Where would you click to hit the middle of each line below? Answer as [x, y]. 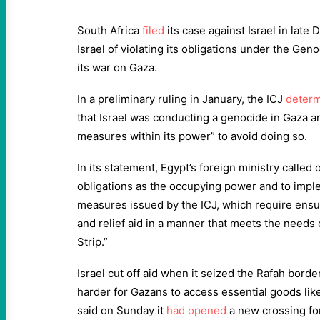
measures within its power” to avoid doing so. [192, 136]
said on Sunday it [122, 310]
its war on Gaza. [117, 67]
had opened [196, 310]
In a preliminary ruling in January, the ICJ [181, 99]
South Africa [110, 30]
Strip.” [92, 242]
